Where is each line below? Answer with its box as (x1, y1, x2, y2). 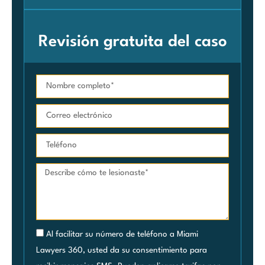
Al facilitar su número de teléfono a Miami (46, 230, 198, 238)
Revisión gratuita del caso (38, 34, 227, 50)
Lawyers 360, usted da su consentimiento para (36, 245, 207, 254)
